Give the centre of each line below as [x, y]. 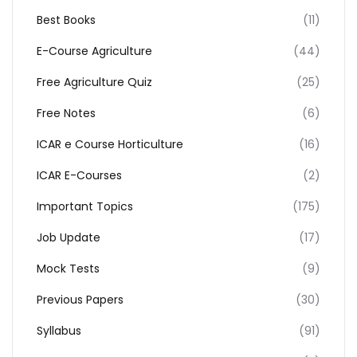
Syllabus [59, 331]
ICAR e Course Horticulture [110, 144]
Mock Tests [68, 269]
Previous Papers [80, 300]
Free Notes [66, 113]
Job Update [69, 237]
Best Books [66, 20]
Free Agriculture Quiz [94, 82]
